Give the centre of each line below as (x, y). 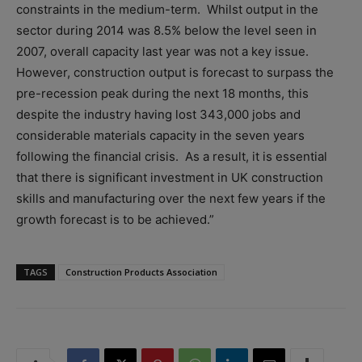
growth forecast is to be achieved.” (115, 220)
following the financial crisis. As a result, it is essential (172, 157)
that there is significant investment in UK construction (170, 178)
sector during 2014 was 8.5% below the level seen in (166, 31)
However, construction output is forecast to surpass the (175, 73)
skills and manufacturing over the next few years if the (171, 199)
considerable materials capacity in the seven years (160, 136)
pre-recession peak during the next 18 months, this (162, 94)
